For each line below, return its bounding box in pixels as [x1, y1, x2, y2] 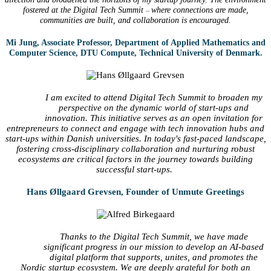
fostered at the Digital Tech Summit [22, 5, 146, 15]
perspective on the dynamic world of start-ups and [59, 102, 249, 113]
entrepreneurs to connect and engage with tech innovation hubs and [7, 123, 264, 133]
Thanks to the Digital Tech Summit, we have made [59, 231, 248, 241]
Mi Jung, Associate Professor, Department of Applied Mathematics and [5, 38, 266, 47]
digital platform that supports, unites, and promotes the [50, 252, 258, 262]
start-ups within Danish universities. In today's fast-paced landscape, [5, 133, 266, 143]
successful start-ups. [96, 164, 175, 174]
